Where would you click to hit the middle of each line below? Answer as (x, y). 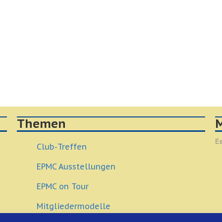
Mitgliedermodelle (74, 206)
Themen (41, 124)
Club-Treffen (62, 147)
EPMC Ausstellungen (76, 166)
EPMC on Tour (63, 186)
